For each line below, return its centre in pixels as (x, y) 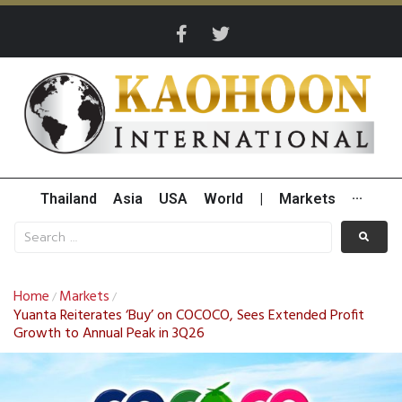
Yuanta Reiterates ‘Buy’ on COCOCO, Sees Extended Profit (189, 316)
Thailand (68, 199)
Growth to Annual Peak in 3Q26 (109, 334)
